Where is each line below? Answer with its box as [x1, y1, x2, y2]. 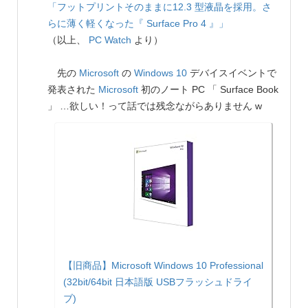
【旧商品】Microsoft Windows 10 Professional [63, 259, 263, 271]
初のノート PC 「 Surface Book [138, 83, 278, 95]
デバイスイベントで [187, 67, 276, 78]
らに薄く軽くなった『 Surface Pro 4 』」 [47, 17, 228, 29]
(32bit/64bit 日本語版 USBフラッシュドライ [63, 276, 252, 287]
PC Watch [89, 34, 131, 45]
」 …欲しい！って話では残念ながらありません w [47, 100, 262, 111]
